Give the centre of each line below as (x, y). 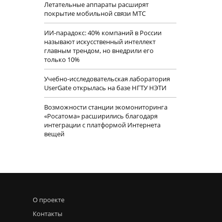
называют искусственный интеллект (100, 42)
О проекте (49, 200)
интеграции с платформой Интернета (102, 125)
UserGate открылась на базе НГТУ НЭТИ (105, 88)
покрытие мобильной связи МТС (95, 14)
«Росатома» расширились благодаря (101, 116)
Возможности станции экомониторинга (106, 107)
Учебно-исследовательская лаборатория (107, 79)
